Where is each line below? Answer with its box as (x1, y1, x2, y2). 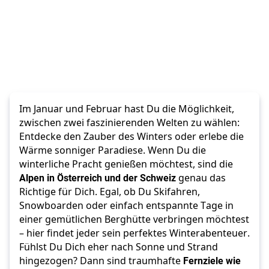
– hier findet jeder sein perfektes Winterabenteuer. (19, 226, 250, 240)
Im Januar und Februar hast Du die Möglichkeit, (19, 102, 234, 116)
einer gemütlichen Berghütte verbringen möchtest (19, 213, 249, 226)
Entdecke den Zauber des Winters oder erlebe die (19, 130, 244, 144)
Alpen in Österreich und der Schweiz (19, 171, 176, 184)
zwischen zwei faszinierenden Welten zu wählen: (19, 116, 240, 130)
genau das (176, 171, 226, 185)
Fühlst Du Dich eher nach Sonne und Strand (19, 240, 218, 254)
